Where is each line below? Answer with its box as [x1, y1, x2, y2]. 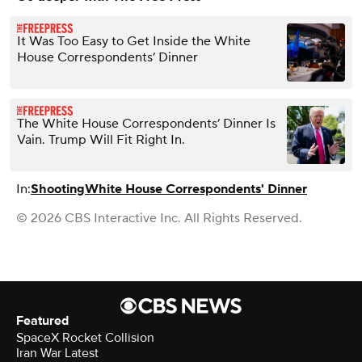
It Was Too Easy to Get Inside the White [17, 32, 250, 49]
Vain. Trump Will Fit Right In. [17, 131, 185, 148]
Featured [16, 312, 69, 329]
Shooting [31, 180, 85, 197]
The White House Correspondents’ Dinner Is [17, 115, 276, 132]
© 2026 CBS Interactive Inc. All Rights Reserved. [16, 209, 302, 226]
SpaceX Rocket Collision [16, 329, 154, 346]
